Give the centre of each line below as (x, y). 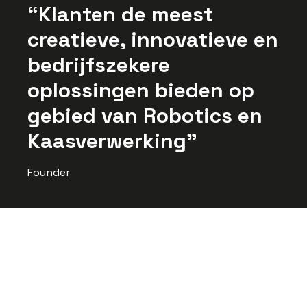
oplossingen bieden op (141, 90)
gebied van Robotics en (145, 115)
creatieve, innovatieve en (153, 39)
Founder (49, 172)
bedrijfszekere (99, 65)
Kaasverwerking (107, 141)
